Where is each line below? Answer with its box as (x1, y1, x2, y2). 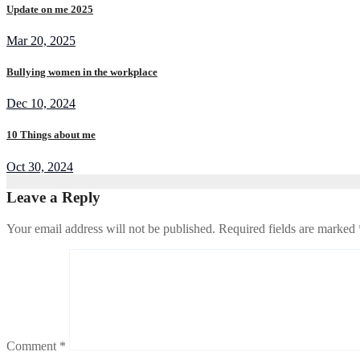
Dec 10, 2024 (6, 96, 76, 111)
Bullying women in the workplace (6, 66, 157, 79)
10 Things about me (6, 129, 96, 141)
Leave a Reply (6, 189, 100, 207)
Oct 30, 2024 (6, 159, 73, 174)
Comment (6, 339, 59, 354)
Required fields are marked (219, 222, 358, 236)
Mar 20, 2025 (6, 33, 76, 47)
